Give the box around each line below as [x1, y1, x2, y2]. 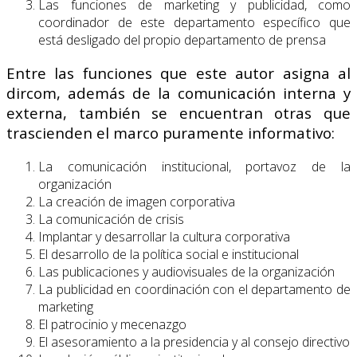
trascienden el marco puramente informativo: [6, 123, 335, 143]
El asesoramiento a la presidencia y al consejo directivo [38, 333, 350, 351]
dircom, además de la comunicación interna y [6, 83, 351, 104]
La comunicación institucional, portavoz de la [38, 158, 351, 176]
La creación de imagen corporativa [38, 193, 235, 211]
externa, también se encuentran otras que [6, 103, 351, 124]
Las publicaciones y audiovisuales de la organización [38, 263, 335, 281]
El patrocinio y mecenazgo [38, 316, 186, 334]
